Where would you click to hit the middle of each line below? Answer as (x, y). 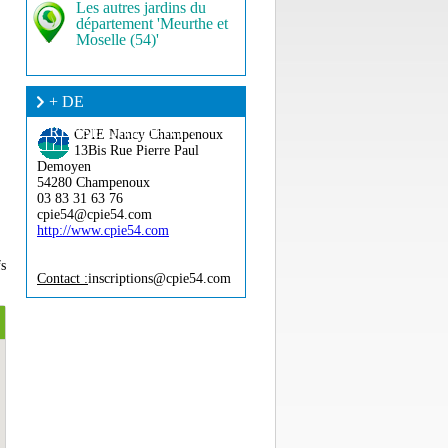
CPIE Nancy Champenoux (148, 134)
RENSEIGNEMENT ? (123, 131)
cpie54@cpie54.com (94, 214)
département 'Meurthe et (152, 23)
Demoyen (64, 166)
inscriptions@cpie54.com (159, 278)
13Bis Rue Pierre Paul (136, 150)
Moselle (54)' (117, 39)
